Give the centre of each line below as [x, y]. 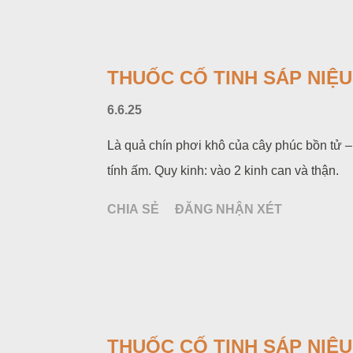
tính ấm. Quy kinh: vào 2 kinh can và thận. [223, 171]
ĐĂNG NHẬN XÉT [229, 209]
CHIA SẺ [133, 209]
